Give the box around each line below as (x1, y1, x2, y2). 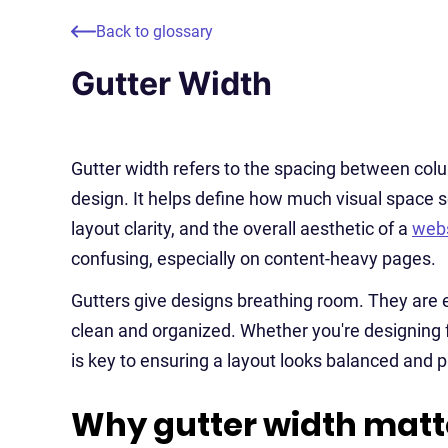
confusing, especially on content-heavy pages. (71, 248, 436, 269)
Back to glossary (96, 22, 213, 41)
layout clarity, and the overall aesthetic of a (71, 218, 412, 239)
